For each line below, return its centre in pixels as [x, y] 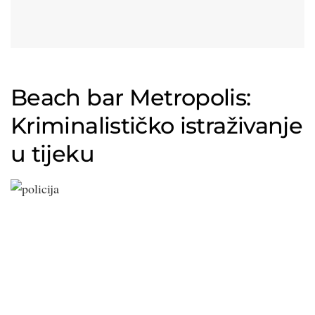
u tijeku [52, 154]
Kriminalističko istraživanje [157, 126]
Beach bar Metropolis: [131, 98]
